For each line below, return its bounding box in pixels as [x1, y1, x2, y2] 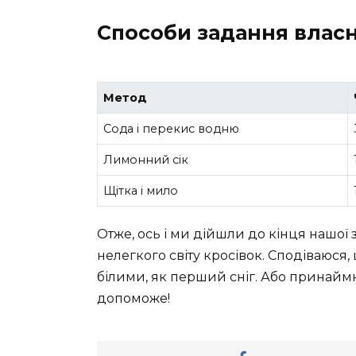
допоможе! [97, 291, 170, 307]
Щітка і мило [103, 183, 179, 198]
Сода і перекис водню [103, 121, 240, 136]
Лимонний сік [103, 152, 189, 167]
